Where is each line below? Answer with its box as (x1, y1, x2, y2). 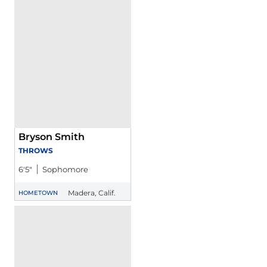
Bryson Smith (18, 131, 85, 142)
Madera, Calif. (68, 188, 116, 197)
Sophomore (42, 164, 88, 174)
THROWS (18, 146, 53, 155)
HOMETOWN (18, 189, 58, 197)
